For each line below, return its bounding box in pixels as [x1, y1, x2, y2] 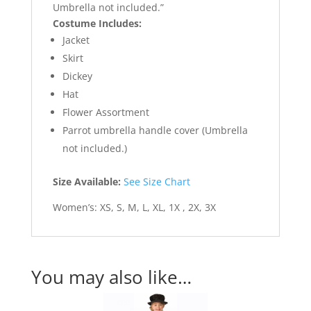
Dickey [62, 69, 92, 83]
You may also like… [31, 264, 192, 290]
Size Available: [52, 175, 124, 189]
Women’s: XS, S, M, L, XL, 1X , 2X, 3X [52, 201, 216, 215]
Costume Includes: [52, 17, 142, 31]
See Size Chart [123, 175, 193, 189]
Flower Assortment [62, 106, 149, 119]
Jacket [62, 33, 90, 47]
